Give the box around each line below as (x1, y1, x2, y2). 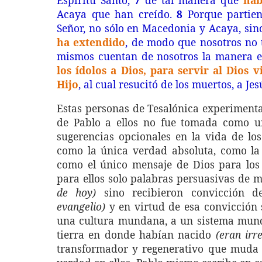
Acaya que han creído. (57, 7, 177, 21)
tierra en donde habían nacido (57, 227, 216, 242)
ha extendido (57, 35, 126, 49)
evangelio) (57, 199, 105, 213)
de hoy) (57, 185, 96, 199)
